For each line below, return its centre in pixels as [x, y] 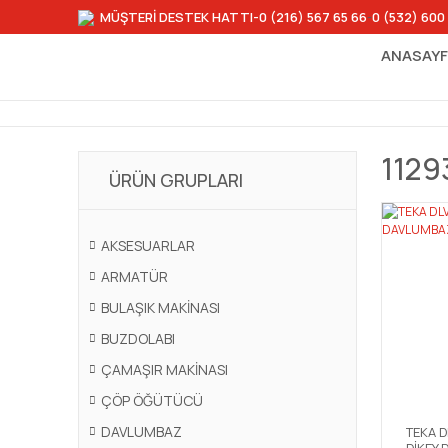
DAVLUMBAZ [141, 431]
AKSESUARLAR [148, 245]
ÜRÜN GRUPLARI [176, 180]
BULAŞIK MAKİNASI [160, 307]
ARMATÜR [134, 276]
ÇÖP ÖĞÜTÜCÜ [152, 400]
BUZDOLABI [138, 338]
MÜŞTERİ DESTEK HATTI [176, 16]
